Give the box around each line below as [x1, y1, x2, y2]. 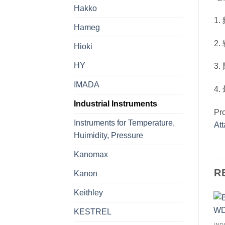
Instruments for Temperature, [74, 118, 175, 127]
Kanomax [74, 150, 108, 159]
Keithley [74, 188, 103, 197]
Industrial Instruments [74, 99, 157, 108]
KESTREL [74, 207, 111, 216]
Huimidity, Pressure [74, 131, 143, 140]
